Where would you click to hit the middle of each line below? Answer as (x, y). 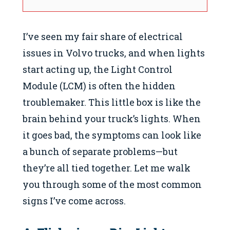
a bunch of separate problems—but (100, 152)
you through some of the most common (112, 185)
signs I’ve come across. (74, 201)
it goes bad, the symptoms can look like (112, 135)
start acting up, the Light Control (98, 70)
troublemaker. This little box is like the (112, 102)
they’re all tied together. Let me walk (107, 168)
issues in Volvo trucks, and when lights (114, 53)
